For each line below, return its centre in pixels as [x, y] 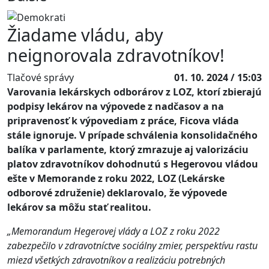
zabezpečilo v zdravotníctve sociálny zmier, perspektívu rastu [132, 246]
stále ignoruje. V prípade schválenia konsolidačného [132, 135]
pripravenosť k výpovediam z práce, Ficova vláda [123, 121]
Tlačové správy [41, 78]
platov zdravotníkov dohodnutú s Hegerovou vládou [133, 164]
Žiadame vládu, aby [85, 35]
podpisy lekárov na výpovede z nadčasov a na [116, 107]
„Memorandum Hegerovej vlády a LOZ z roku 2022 [113, 231]
